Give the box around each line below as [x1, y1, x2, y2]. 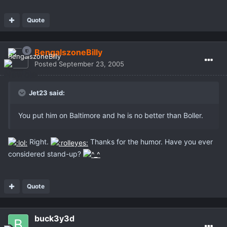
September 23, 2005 [59, 60, 124, 68]
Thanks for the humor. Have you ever [88, 137, 213, 146]
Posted [34, 60, 59, 68]
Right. [27, 137, 51, 146]
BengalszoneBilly [34, 47, 102, 58]
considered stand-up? [8, 149, 83, 158]
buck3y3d [34, 213, 74, 223]
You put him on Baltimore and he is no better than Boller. [18, 111, 203, 120]
